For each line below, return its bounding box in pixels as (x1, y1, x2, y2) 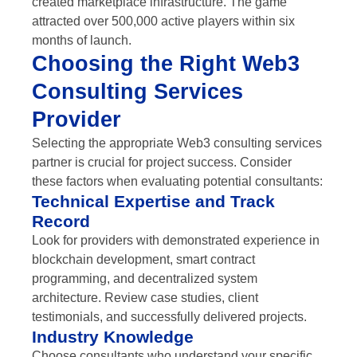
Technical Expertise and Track (32, 192, 275, 211)
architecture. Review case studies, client (32, 291, 258, 305)
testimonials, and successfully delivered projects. (32, 310, 307, 324)
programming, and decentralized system (32, 272, 257, 286)
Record (32, 212, 90, 231)
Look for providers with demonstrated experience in (32, 233, 320, 248)
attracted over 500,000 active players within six (32, 14, 295, 29)
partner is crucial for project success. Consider (32, 155, 292, 170)
